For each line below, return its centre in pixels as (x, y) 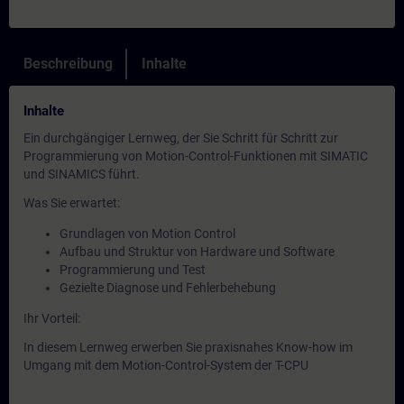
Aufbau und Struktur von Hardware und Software (197, 252)
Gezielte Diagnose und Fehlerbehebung (168, 288)
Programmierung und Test (133, 270)
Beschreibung (68, 64)
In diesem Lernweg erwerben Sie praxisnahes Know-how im (188, 347)
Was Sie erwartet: (72, 203)
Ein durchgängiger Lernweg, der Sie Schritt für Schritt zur (181, 138)
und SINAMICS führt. (82, 174)
